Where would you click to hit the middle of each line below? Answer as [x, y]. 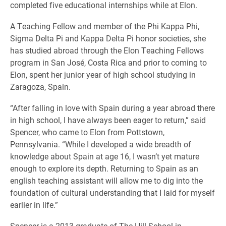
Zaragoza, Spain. [41, 87]
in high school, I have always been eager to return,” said [108, 120]
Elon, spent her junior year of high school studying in [103, 74]
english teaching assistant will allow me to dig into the [106, 180]
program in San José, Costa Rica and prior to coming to [108, 62]
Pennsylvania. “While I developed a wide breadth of [101, 144]
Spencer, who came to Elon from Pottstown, [87, 132]
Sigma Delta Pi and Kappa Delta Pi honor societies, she [108, 38]
